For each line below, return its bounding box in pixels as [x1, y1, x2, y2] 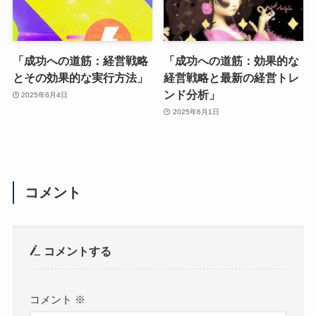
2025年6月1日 [172, 107, 219, 116]
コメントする [41, 244, 112, 257]
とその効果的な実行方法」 [12, 71, 148, 85]
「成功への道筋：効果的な [164, 54, 300, 68]
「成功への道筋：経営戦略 [12, 54, 148, 68]
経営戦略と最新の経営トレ [164, 71, 300, 85]
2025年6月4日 [21, 90, 68, 99]
